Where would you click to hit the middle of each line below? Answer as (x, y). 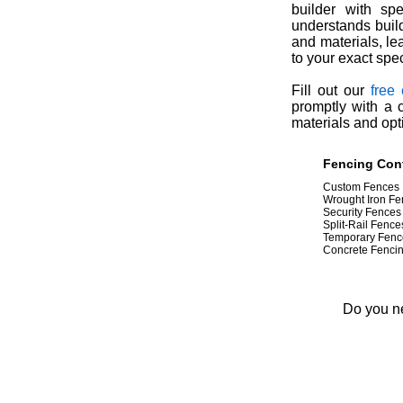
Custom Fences (361, 187)
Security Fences (362, 212)
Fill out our (331, 90)
